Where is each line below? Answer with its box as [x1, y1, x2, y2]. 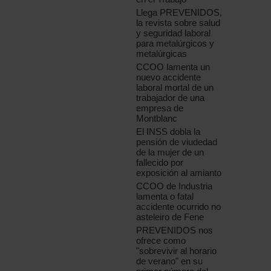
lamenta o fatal [136, 191, 194, 202]
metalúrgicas [136, 48, 188, 59]
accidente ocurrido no [136, 201, 221, 212]
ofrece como [136, 235, 186, 246]
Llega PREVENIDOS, [136, 7, 223, 18]
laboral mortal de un [136, 82, 214, 93]
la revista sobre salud [136, 18, 221, 28]
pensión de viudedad [136, 137, 218, 148]
